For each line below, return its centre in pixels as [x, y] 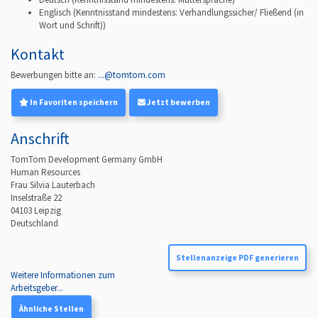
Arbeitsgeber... [37, 287]
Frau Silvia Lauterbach [53, 185]
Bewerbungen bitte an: [54, 75]
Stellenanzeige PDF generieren [237, 257]
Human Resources [45, 172]
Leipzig [48, 211]
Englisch [56, 13]
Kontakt [38, 54]
